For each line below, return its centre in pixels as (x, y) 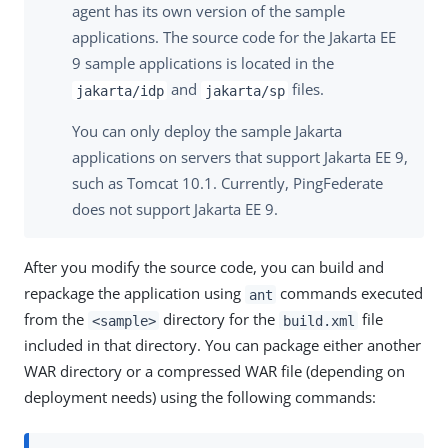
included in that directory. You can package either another (222, 345)
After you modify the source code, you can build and (204, 267)
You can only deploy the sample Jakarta (207, 131)
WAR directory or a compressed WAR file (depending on (214, 371)
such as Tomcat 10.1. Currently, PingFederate (227, 183)
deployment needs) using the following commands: (200, 397)
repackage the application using (134, 293)
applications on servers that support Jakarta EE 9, (240, 157)
